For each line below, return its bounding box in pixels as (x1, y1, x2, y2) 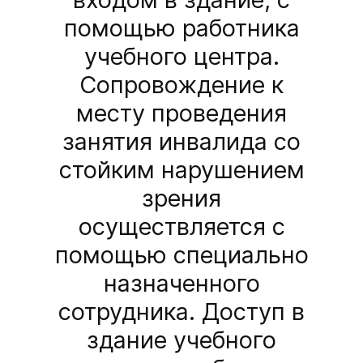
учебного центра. (83, 42, 280, 71)
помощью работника (63, 14, 300, 43)
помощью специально (54, 241, 309, 270)
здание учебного (87, 326, 276, 355)
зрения (142, 184, 221, 213)
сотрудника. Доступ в (58, 297, 305, 327)
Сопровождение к (79, 70, 284, 100)
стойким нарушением (58, 156, 305, 185)
